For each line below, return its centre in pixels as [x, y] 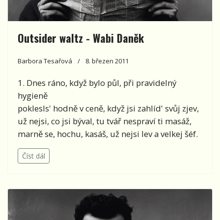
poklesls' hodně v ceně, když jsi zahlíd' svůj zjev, [108, 108]
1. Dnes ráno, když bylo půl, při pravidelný [97, 82]
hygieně [33, 95]
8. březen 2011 [107, 61]
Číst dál [34, 156]
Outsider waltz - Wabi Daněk [81, 38]
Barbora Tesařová [45, 61]
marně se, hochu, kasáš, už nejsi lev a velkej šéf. [108, 134]
